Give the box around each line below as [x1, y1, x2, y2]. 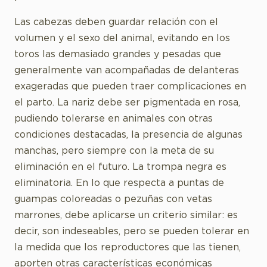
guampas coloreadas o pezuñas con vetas [14, 194, 212, 204]
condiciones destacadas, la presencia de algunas [14, 130, 243, 140]
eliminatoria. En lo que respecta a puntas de [14, 178, 224, 188]
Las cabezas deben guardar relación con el [14, 17, 218, 27]
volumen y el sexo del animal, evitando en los [14, 33, 230, 44]
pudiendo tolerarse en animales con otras [14, 114, 213, 124]
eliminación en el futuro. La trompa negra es [14, 162, 226, 172]
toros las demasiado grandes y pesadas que [14, 49, 221, 60]
